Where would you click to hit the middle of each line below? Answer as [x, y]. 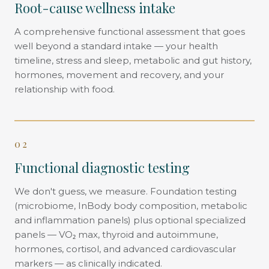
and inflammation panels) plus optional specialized [130, 220]
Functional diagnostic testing [102, 167]
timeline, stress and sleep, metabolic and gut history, [133, 60]
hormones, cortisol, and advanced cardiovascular [125, 249]
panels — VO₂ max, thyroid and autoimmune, [116, 234]
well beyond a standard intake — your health [116, 46]
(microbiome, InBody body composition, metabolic [131, 205]
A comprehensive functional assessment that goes [130, 31]
